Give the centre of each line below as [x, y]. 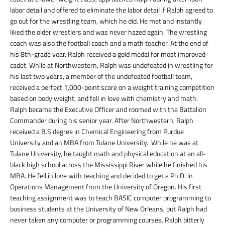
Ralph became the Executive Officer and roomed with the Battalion [108, 109]
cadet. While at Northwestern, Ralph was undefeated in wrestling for [111, 65]
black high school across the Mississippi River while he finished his [109, 164]
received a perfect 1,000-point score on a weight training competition [112, 87]
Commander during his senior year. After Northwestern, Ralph [102, 120]
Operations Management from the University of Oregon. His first [106, 187]
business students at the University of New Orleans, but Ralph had [108, 209]
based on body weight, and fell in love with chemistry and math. [104, 98]
